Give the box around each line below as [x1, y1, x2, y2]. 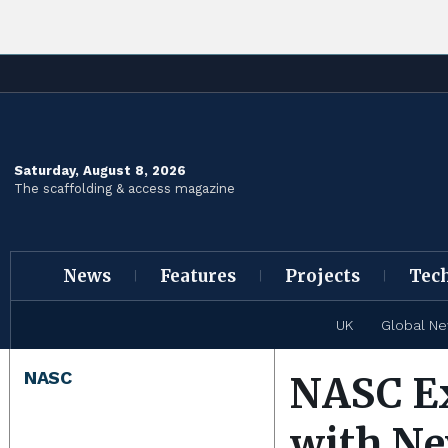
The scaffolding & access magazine [14, 180, 235, 196]
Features [159, 265, 236, 288]
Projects [284, 265, 360, 288]
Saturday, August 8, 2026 [14, 162, 186, 178]
